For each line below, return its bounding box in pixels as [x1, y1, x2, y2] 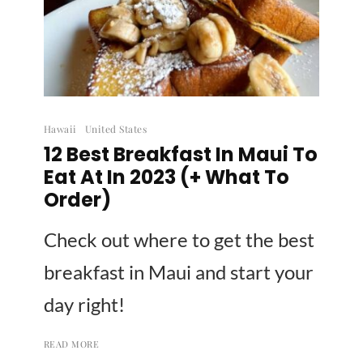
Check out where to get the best [44, 227, 314, 251]
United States [84, 122, 147, 135]
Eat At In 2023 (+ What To [44, 163, 289, 190]
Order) [44, 186, 111, 213]
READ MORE [44, 337, 99, 350]
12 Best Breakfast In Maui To [44, 140, 318, 168]
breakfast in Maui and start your [44, 259, 314, 284]
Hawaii [44, 122, 77, 135]
